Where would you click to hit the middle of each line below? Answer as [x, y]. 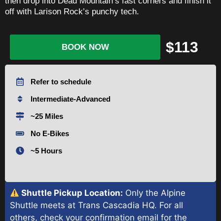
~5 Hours [47, 151]
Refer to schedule [61, 82]
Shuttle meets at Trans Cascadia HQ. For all [96, 205]
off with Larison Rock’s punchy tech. [72, 11]
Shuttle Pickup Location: [71, 193]
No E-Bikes [50, 134]
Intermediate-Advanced [71, 99]
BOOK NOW [85, 47]
